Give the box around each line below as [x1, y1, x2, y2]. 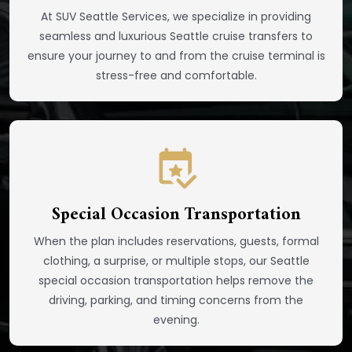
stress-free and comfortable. [95, 67, 257, 83]
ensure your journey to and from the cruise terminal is [27, 47, 325, 64]
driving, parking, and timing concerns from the [49, 291, 303, 308]
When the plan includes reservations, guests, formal [33, 233, 319, 249]
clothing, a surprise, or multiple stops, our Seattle [42, 252, 310, 269]
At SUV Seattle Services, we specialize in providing [41, 8, 311, 24]
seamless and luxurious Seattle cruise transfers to [39, 27, 313, 44]
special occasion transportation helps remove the [38, 272, 313, 288]
